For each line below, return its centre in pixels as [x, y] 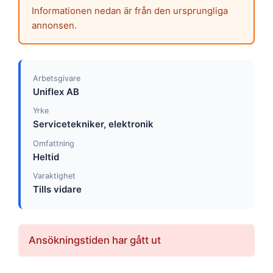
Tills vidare [57, 189]
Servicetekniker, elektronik [93, 124]
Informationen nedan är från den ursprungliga [129, 11]
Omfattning [53, 143]
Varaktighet [54, 175]
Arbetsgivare [56, 78]
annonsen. [54, 26]
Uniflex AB [56, 91]
